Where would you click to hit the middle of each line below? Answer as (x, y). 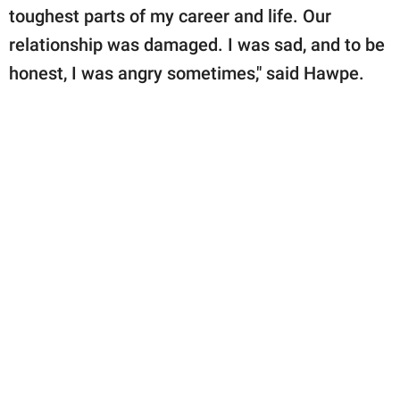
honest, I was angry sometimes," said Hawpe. (189, 73)
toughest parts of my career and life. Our (170, 16)
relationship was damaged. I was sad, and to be (197, 44)
